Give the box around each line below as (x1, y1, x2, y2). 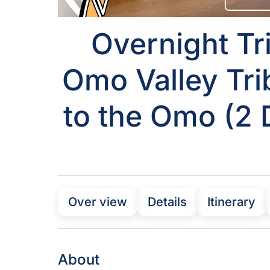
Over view (68, 194, 127, 209)
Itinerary (207, 194, 256, 209)
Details (148, 194, 187, 209)
